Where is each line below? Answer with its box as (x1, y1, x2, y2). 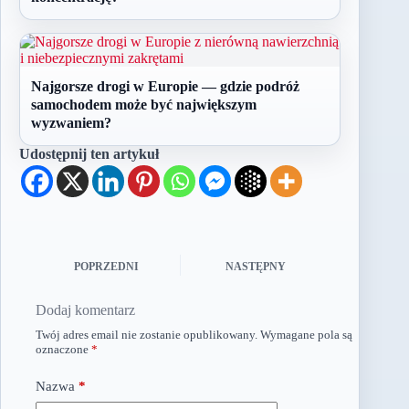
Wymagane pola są (260, 328, 352, 341)
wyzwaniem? (31, 115, 111, 131)
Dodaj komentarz (36, 302, 135, 318)
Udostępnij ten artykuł (19, 146, 159, 162)
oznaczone (36, 342, 91, 356)
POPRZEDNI (74, 259, 139, 273)
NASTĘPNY (225, 259, 287, 273)
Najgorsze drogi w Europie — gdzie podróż (31, 79, 299, 94)
